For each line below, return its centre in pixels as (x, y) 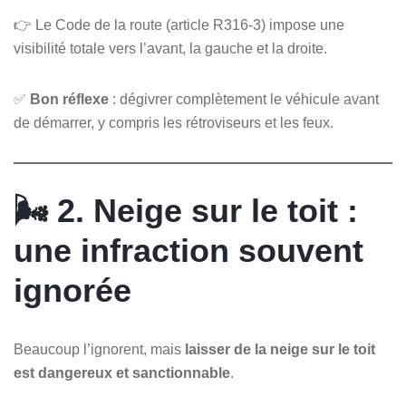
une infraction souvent (188, 250)
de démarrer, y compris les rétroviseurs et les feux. (174, 122)
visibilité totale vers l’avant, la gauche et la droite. (170, 48)
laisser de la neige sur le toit (280, 349)
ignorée (72, 290)
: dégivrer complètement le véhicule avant (244, 99)
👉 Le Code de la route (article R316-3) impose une (179, 24)
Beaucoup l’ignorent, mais (99, 349)
